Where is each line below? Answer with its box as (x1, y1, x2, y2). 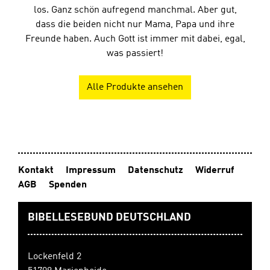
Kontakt (18, 166, 54, 176)
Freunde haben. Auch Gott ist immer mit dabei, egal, (25, 34, 245, 45)
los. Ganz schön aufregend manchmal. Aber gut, (33, 5, 237, 16)
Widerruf (195, 166, 234, 176)
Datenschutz (128, 166, 183, 176)
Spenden (49, 180, 87, 190)
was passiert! (107, 49, 163, 59)
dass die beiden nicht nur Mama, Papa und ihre (36, 20, 234, 30)
